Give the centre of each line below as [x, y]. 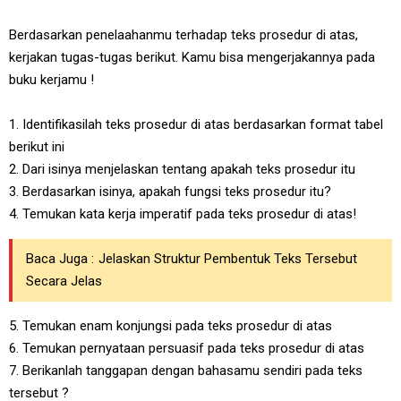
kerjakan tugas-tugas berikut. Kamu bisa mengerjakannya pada [192, 57]
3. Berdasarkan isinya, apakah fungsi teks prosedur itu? [170, 192]
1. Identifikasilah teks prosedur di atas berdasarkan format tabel [196, 124]
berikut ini [37, 147]
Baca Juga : [60, 259]
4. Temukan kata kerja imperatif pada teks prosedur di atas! [183, 214]
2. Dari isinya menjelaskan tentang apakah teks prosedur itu [182, 169]
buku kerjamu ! [51, 80]
